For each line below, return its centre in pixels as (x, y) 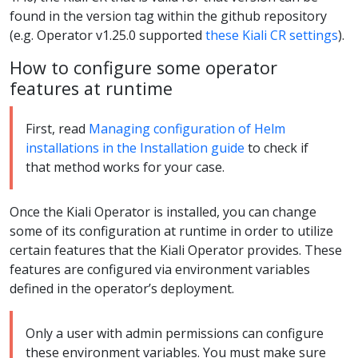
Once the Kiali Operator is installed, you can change (163, 212)
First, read (57, 129)
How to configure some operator (143, 68)
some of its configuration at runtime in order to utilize (171, 231)
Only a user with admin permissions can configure (175, 334)
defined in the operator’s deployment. (122, 289)
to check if (276, 148)
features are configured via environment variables (160, 270)
